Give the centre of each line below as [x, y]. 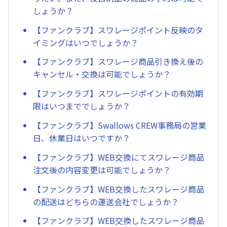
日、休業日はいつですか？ [82, 138]
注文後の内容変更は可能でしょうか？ [102, 169]
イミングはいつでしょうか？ [86, 42]
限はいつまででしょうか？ [82, 106]
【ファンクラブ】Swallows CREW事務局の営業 [120, 125]
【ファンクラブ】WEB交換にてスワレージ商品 [119, 157]
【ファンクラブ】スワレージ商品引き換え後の [118, 62]
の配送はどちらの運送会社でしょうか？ [106, 201]
